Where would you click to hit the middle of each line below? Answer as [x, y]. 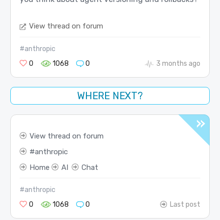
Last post [185, 205]
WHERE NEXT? [110, 96]
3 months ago [179, 63]
